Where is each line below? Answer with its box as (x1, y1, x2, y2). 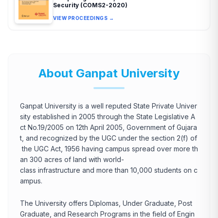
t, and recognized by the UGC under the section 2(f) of (20, 134, 197, 142)
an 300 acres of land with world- (20, 155, 124, 163)
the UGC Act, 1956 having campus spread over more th (20, 145, 198, 153)
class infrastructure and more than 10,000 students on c (20, 166, 198, 174)
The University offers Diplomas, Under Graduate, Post (20, 199, 194, 207)
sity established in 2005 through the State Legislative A (20, 112, 195, 121)
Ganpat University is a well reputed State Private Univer (20, 102, 197, 110)
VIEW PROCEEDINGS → (53, 15, 114, 21)
